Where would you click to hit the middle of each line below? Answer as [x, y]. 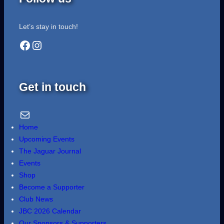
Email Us [21, 114]
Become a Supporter [52, 187]
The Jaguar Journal [50, 151]
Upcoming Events [47, 139]
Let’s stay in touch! [48, 26]
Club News [36, 199]
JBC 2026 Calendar [50, 211]
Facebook [21, 44]
